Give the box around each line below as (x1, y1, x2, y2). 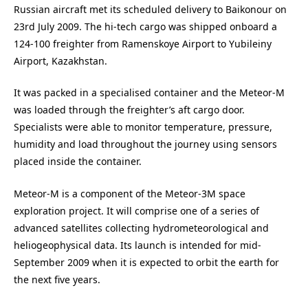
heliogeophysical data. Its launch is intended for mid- (14, 238, 261, 252)
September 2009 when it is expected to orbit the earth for (14, 255, 279, 269)
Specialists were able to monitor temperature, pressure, (14, 120, 272, 134)
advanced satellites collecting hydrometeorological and (14, 221, 269, 234)
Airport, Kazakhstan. (14, 54, 107, 67)
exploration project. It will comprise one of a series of (14, 203, 259, 217)
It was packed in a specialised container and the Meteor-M (14, 86, 285, 100)
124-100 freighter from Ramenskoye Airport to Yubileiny (14, 36, 272, 50)
